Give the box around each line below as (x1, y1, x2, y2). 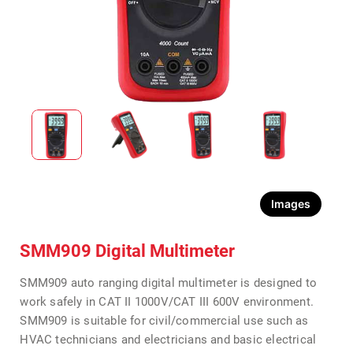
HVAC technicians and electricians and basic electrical (20, 333, 317, 347)
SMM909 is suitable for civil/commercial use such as (20, 314, 309, 328)
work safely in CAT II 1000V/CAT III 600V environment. (20, 295, 314, 309)
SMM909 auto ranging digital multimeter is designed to (20, 276, 318, 290)
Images (270, 197, 310, 210)
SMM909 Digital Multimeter (20, 241, 236, 261)
